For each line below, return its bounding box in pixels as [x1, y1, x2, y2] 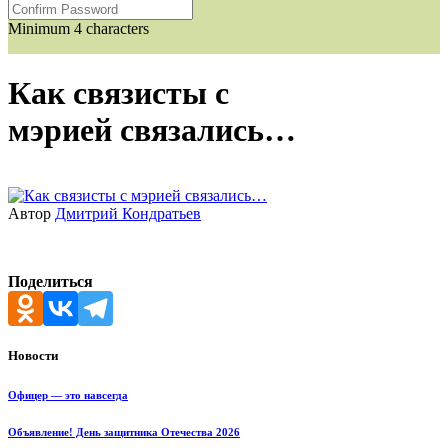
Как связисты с [8, 75, 229, 112]
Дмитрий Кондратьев [55, 204, 201, 222]
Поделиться [8, 272, 93, 290]
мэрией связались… [8, 112, 296, 149]
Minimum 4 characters [8, 20, 149, 37]
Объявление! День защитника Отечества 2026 [8, 425, 240, 438]
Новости [8, 348, 58, 364]
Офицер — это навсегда [8, 389, 128, 402]
